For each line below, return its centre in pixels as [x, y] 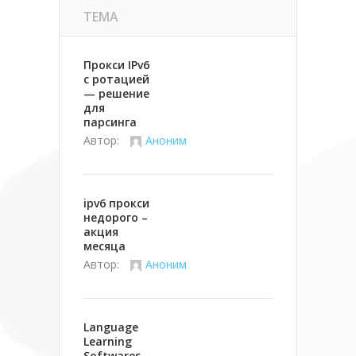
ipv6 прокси [116, 203]
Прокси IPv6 [116, 65]
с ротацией [116, 79]
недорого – [116, 217]
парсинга [110, 122]
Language [111, 327]
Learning [108, 341]
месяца [104, 246]
